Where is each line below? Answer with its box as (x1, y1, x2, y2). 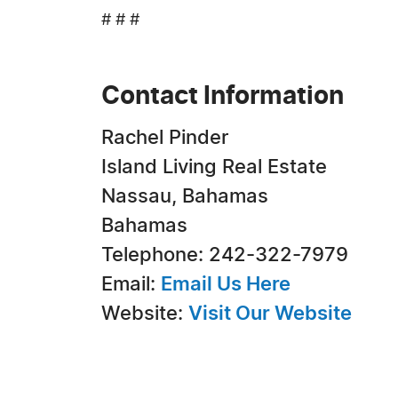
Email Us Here (161, 275, 291, 294)
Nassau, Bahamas (101, 187, 268, 206)
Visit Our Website (188, 304, 352, 323)
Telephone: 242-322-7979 (101, 245, 348, 265)
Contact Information (101, 84, 344, 109)
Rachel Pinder (101, 128, 228, 147)
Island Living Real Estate (101, 157, 327, 177)
